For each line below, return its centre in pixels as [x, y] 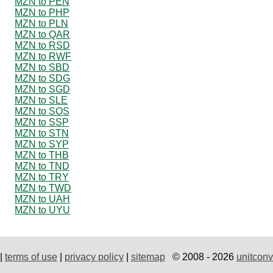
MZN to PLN [41, 23]
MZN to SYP [42, 144]
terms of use [31, 257]
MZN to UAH [42, 199]
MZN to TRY [42, 177]
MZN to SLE [41, 100]
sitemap [148, 257]
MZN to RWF [43, 56]
